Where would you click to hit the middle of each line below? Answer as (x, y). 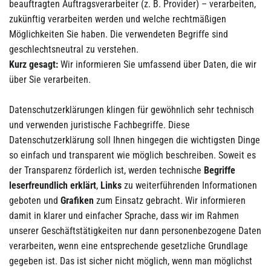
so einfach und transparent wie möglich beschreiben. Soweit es (132, 155)
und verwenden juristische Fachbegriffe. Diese (100, 125)
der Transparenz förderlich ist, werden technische (106, 170)
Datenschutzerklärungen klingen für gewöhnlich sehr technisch (132, 110)
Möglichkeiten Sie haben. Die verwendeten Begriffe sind (119, 34)
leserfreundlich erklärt (53, 185)
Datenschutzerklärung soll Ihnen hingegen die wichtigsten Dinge (135, 140)
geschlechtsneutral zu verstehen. (74, 49)
